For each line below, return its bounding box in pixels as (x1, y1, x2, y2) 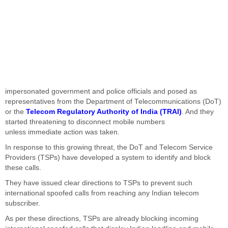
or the (5, 108, 26, 116)
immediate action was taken (28, 128, 118, 136)
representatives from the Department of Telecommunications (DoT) (5, 98, 221, 105)
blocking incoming (139, 215, 198, 222)
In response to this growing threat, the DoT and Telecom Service (5, 144, 213, 151)
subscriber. (5, 199, 42, 207)
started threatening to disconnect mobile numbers (5, 118, 165, 126)
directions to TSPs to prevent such (80, 179, 192, 187)
